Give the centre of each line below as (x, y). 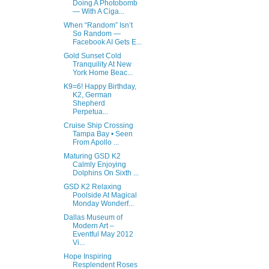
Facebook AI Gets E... (107, 42)
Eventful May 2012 (103, 234)
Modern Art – (93, 226)
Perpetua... (90, 112)
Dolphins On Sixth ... (105, 173)
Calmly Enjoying (99, 165)
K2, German (92, 95)
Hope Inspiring (87, 256)
